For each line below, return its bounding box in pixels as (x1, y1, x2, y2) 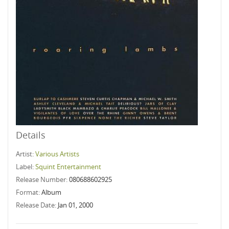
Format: (16, 188, 41, 197)
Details (16, 129, 45, 141)
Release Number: (16, 175, 69, 184)
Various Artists (35, 149, 79, 158)
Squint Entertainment (35, 162, 101, 171)
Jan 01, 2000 (58, 200, 93, 210)
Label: (16, 162, 35, 171)
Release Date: (16, 200, 58, 210)
